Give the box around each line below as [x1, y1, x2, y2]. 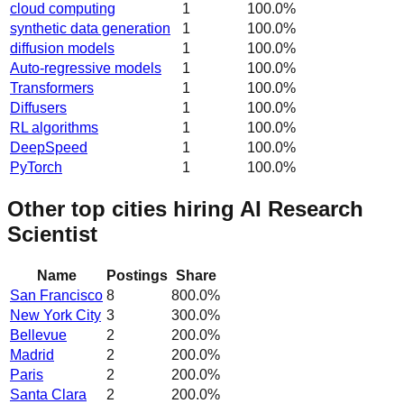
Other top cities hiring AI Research [7, 196, 363, 221]
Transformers [10, 79, 94, 96]
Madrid [10, 346, 54, 363]
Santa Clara [10, 386, 87, 402]
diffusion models [10, 40, 115, 56]
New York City [10, 307, 101, 323]
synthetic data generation [10, 20, 170, 36]
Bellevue [10, 326, 67, 343]
